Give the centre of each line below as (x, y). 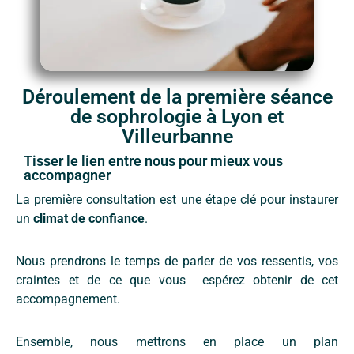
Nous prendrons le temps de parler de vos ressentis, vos (177, 262)
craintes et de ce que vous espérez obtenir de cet (177, 281)
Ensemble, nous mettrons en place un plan (177, 342)
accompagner (67, 175)
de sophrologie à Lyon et (177, 117)
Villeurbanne (177, 137)
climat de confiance (89, 219)
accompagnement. (70, 299)
